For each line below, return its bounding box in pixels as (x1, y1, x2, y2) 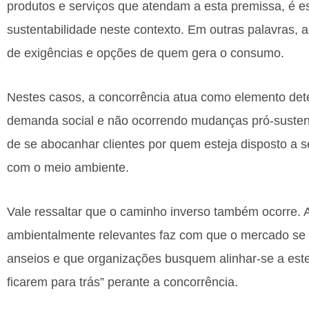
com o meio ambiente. (7, 161, 129, 175)
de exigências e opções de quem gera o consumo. (7, 46, 284, 60)
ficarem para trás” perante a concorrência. (7, 275, 238, 289)
